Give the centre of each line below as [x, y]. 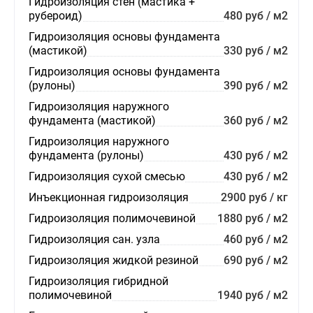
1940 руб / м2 [252, 295]
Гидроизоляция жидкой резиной [114, 260]
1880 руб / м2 [252, 218]
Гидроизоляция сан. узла [94, 239]
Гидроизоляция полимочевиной [112, 218]
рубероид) [56, 16]
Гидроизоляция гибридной [99, 281]
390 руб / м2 [255, 86]
